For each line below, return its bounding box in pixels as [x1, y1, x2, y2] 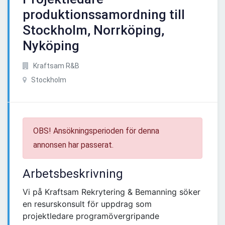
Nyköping [23, 38, 79, 54]
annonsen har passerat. [33, 140, 114, 150]
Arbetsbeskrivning [23, 167, 123, 181]
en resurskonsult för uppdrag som [23, 199, 152, 209]
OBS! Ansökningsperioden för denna [33, 126, 159, 136]
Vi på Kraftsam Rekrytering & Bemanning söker [23, 187, 200, 197]
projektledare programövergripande [23, 211, 159, 221]
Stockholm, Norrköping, [23, 23, 164, 38]
